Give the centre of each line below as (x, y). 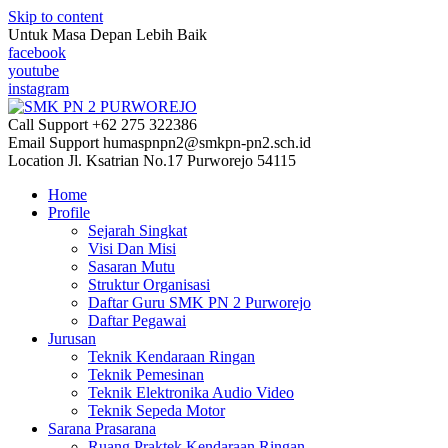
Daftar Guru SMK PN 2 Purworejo (199, 302)
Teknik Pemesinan (146, 374)
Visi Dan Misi (132, 248)
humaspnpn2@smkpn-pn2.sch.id (207, 142)
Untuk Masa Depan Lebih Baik (107, 34)
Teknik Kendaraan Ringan (171, 356)
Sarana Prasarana (102, 428)
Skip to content (55, 16)
